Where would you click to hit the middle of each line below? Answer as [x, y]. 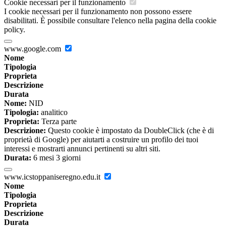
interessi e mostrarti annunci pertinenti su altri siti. [82, 149]
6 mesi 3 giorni [56, 158]
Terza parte [58, 122]
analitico [53, 112]
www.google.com [34, 49]
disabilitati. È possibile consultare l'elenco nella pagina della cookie [110, 21]
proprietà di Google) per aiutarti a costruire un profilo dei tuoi [101, 140]
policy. [15, 30]
